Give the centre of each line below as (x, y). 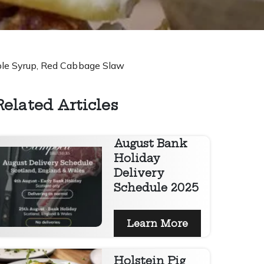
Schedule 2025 (156, 188)
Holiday (137, 159)
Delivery (139, 173)
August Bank (151, 144)
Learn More (161, 224)
